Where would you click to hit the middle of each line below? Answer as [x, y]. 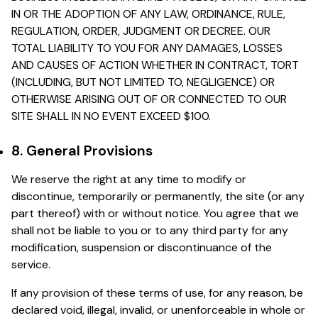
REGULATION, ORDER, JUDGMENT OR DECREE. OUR [141, 31]
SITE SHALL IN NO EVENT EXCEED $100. [111, 116]
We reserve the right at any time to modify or [129, 179]
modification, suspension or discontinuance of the [142, 247]
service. [31, 264]
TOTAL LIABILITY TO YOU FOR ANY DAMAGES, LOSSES [147, 48]
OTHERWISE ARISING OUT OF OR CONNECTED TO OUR [149, 99]
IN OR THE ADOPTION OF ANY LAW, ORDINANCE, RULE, [148, 13]
